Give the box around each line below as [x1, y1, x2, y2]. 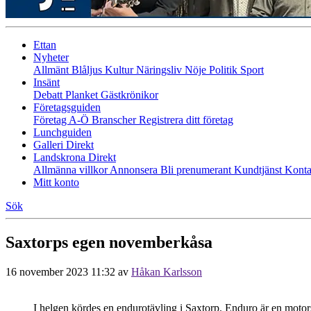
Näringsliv [136, 64, 185, 76]
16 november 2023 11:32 [6, 265, 115, 278]
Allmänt [33, 64, 72, 76]
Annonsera [110, 164, 160, 176]
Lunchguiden [33, 126, 92, 138]
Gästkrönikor [101, 89, 158, 101]
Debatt [33, 89, 65, 101]
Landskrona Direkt [33, 151, 116, 163]
